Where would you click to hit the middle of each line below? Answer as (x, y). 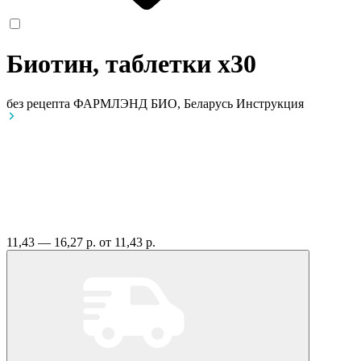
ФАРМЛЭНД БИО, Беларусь (155, 103)
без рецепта (38, 103)
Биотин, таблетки (112, 64)
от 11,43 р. (127, 242)
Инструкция (270, 103)
